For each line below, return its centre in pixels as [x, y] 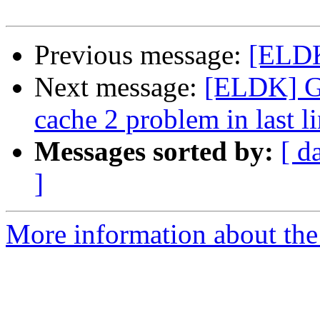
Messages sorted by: [154, 151]
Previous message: [141, 55]
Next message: [119, 87]
